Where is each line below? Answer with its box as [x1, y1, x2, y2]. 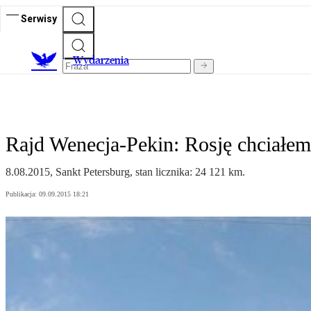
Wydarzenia [73, 53, 129, 67]
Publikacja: [6, 190, 39, 199]
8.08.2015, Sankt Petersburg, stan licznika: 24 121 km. [6, 166, 245, 178]
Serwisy [21, 12, 57, 24]
